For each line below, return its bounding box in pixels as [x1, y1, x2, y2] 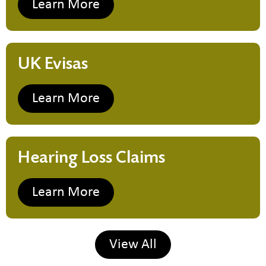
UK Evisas [18, 53, 88, 74]
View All [109, 237, 157, 252]
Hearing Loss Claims [18, 147, 165, 167]
